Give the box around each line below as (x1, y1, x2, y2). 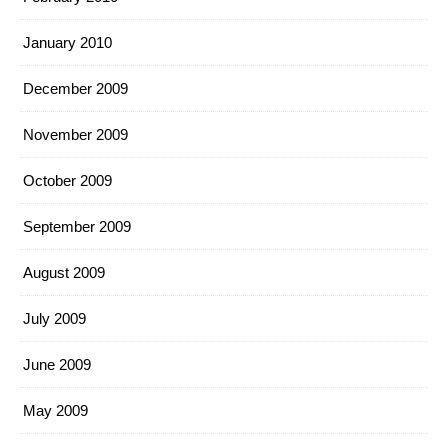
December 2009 (23, 80, 128, 97)
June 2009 (23, 356, 91, 373)
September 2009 (23, 218, 131, 235)
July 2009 (23, 310, 86, 327)
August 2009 (23, 264, 105, 281)
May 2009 (23, 402, 88, 419)
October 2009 (23, 172, 112, 189)
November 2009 (23, 126, 128, 143)
